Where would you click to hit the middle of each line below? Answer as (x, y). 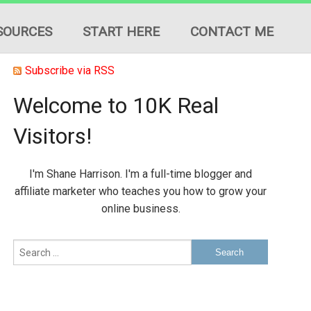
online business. (141, 209)
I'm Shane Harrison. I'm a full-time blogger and (141, 174)
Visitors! (53, 136)
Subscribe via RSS (70, 70)
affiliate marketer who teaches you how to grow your (141, 191)
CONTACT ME (232, 31)
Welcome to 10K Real (116, 106)
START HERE (121, 31)
